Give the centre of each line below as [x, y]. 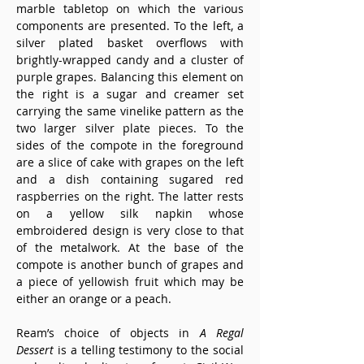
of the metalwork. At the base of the [130, 247]
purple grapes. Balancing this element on [130, 77]
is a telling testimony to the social [149, 350]
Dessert [35, 350]
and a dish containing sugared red [130, 179]
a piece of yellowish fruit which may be [130, 282]
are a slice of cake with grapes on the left [130, 162]
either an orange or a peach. [94, 299]
